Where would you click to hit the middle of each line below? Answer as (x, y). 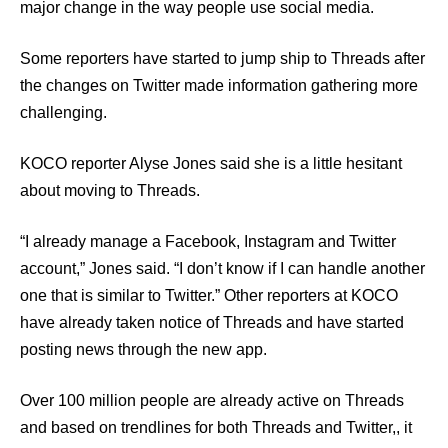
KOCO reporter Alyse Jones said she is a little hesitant (211, 164)
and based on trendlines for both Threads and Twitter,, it (216, 428)
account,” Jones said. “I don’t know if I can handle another (222, 269)
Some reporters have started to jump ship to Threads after (222, 59)
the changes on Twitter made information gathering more (219, 86)
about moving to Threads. (110, 191)
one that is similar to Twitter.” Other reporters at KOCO (209, 296)
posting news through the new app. (145, 350)
